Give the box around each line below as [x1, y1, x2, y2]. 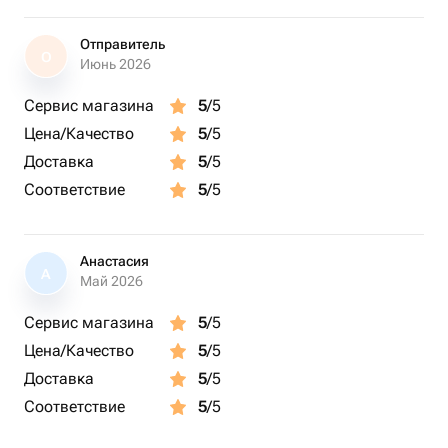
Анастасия [80, 253, 149, 269]
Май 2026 [80, 273, 143, 289]
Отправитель [80, 36, 165, 52]
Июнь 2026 [80, 56, 151, 72]
